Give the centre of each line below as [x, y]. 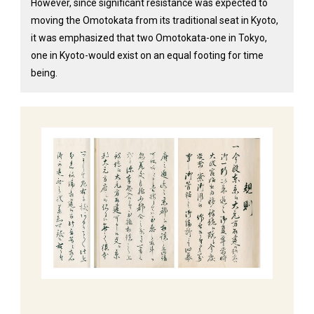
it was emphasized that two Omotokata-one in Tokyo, [149, 38]
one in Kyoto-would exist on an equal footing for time [147, 55]
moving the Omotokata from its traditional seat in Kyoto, [154, 20]
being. [44, 73]
